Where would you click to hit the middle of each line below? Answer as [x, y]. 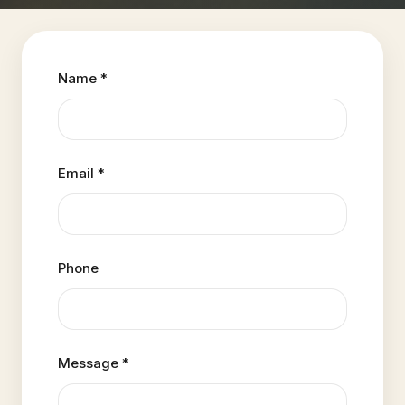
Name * [83, 78]
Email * [81, 173]
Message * [94, 363]
